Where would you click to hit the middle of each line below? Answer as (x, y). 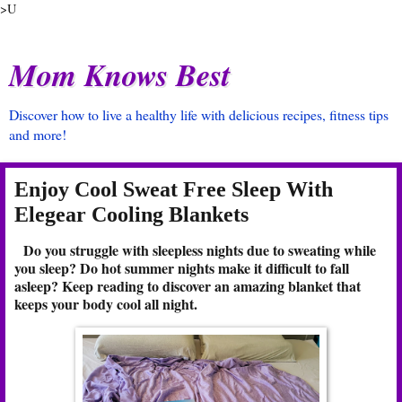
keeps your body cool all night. (106, 303)
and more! (38, 134)
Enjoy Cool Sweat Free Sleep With (174, 189)
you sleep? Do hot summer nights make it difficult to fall (182, 267)
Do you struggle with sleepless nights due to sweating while (197, 249)
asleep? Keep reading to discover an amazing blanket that (188, 285)
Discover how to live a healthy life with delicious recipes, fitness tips (199, 114)
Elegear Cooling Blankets (131, 214)
